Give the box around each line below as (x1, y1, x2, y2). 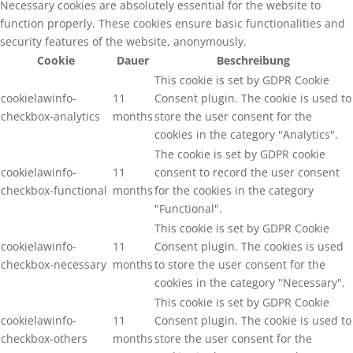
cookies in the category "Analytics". (154, 127, 338, 142)
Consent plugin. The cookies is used (154, 239, 344, 254)
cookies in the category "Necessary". (154, 275, 345, 290)
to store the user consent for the (154, 257, 325, 272)
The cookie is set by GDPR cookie (154, 147, 325, 162)
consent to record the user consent (154, 165, 340, 180)
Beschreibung (217, 53, 290, 68)
